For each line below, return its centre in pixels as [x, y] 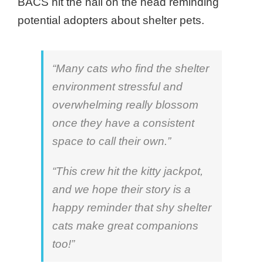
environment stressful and [117, 87]
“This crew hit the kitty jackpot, [128, 171]
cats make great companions [125, 226]
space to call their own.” [112, 141]
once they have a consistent [123, 123]
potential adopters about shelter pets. [111, 21]
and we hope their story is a [122, 190]
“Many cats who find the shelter [131, 69]
